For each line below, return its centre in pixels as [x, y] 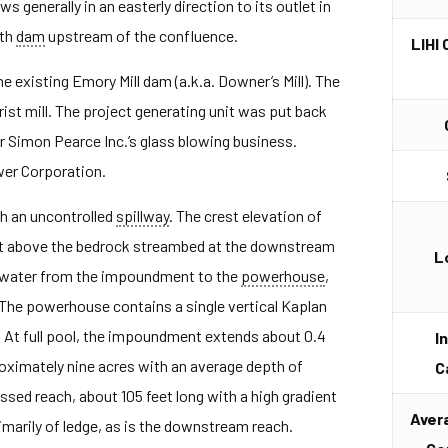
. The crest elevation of [245, 215]
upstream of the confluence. [141, 35]
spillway [142, 215]
